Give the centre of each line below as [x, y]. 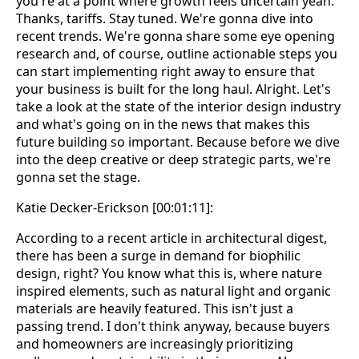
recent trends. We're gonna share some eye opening [175, 36]
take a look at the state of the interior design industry [178, 107]
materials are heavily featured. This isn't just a [155, 309]
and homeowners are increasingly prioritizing [155, 344]
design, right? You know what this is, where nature [169, 274]
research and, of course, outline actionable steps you [177, 54]
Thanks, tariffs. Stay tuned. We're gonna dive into [165, 19]
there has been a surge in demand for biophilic [158, 256]
